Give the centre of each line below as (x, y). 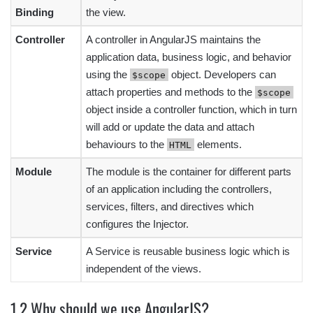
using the (108, 74)
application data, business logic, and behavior (189, 57)
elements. (218, 144)
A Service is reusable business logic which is (188, 251)
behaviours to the (126, 144)
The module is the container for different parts (189, 171)
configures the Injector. (137, 224)
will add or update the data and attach (170, 126)
